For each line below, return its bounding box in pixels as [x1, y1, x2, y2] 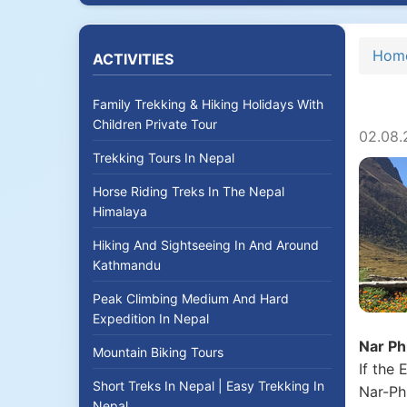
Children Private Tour [93, 116, 217, 132]
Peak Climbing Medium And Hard [93, 291, 289, 306]
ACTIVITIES [93, 50, 174, 68]
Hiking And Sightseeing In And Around [93, 237, 319, 253]
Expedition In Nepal [93, 311, 209, 326]
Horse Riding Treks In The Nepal [93, 184, 284, 199]
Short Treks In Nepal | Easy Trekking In [93, 378, 324, 393]
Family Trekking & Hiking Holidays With [93, 96, 323, 112]
